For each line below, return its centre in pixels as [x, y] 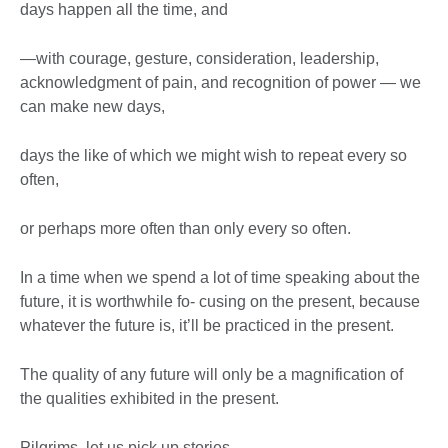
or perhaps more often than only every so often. [185, 229]
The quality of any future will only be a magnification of [211, 375]
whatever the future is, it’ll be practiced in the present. [207, 326]
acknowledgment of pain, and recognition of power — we [220, 83]
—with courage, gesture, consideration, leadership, [199, 59]
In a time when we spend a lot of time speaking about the [220, 278]
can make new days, [92, 107]
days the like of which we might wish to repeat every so [213, 156]
